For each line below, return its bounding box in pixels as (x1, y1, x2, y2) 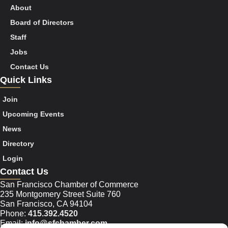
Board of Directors (10, 18, 74, 27)
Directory (3, 139, 34, 148)
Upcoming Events (3, 110, 64, 119)
